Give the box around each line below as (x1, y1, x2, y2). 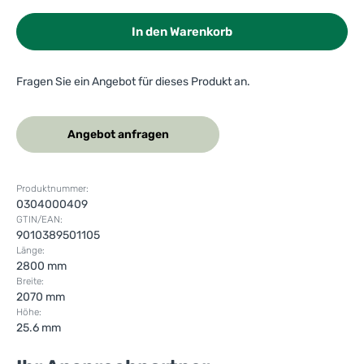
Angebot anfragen (67, 128, 169, 142)
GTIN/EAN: (16, 214, 63, 226)
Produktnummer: (16, 183, 89, 195)
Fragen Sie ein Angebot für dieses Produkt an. (16, 75, 250, 89)
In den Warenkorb (132, 24, 232, 40)
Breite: (16, 275, 44, 288)
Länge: (16, 245, 45, 257)
